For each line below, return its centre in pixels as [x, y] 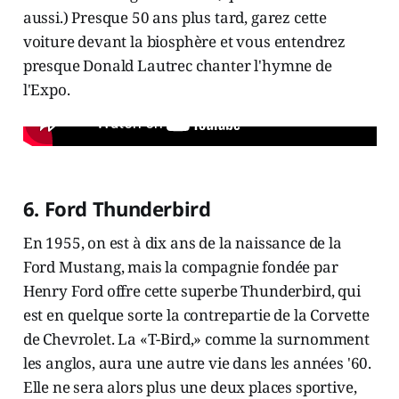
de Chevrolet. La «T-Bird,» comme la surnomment [196, 338]
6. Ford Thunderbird [117, 208]
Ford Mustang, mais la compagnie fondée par [180, 266]
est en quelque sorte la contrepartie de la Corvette [196, 314]
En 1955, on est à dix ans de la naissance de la [182, 242]
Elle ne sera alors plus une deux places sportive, [190, 387]
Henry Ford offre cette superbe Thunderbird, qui [191, 290]
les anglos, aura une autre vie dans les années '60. [197, 362]
